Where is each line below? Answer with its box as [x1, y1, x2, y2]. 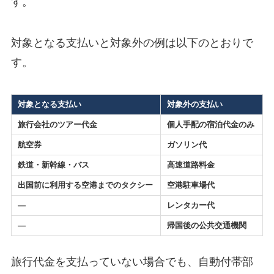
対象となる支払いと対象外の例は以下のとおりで [10, 37, 253, 50]
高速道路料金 [166, 160, 215, 170]
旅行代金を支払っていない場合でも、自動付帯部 [10, 256, 253, 268]
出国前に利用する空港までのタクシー [17, 180, 153, 190]
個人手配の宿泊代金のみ [166, 120, 254, 130]
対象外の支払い [166, 100, 223, 109]
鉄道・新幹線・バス [17, 160, 89, 170]
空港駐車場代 [166, 180, 215, 190]
